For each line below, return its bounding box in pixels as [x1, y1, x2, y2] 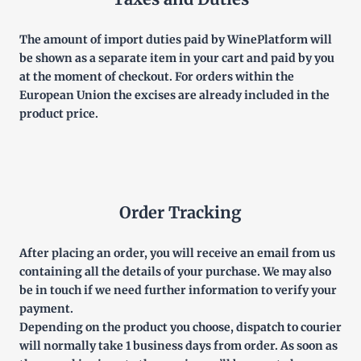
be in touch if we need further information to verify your [19, 283, 337, 297]
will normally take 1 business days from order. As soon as [19, 338, 338, 353]
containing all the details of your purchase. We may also [19, 264, 331, 279]
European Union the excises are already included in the [19, 88, 330, 102]
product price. [19, 106, 98, 121]
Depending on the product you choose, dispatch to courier [19, 320, 342, 334]
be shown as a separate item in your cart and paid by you [19, 51, 334, 65]
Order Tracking [119, 202, 242, 222]
